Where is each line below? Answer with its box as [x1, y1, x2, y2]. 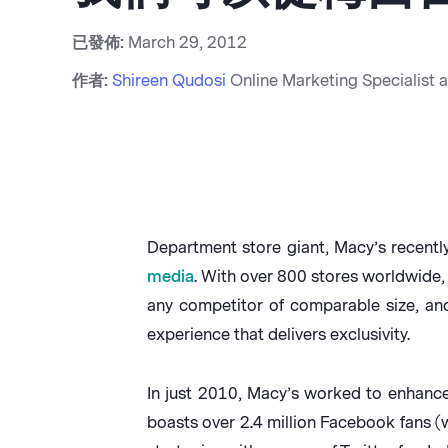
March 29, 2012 [128, 33, 247, 52]
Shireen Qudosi [112, 71, 226, 90]
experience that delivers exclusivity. [147, 325, 410, 344]
